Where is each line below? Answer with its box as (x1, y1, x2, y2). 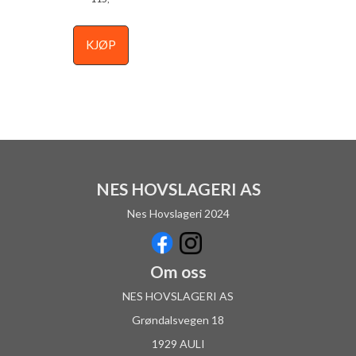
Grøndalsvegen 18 (132, 312, 224, 327)
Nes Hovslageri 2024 (126, 206, 230, 220)
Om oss (149, 261, 207, 281)
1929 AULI (151, 336, 205, 350)
